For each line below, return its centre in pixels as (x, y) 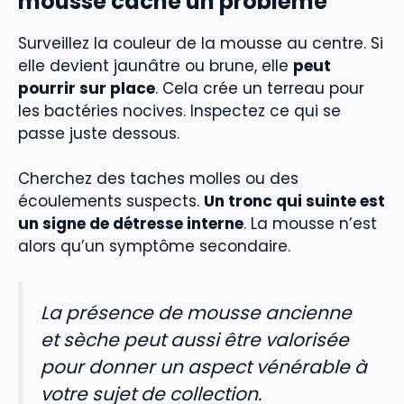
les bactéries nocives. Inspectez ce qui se (179, 110)
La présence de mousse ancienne (196, 312)
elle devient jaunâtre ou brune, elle (156, 65)
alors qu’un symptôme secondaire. (154, 247)
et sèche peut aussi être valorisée (195, 340)
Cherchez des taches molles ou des (158, 179)
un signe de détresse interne (131, 224)
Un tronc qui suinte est (294, 202)
